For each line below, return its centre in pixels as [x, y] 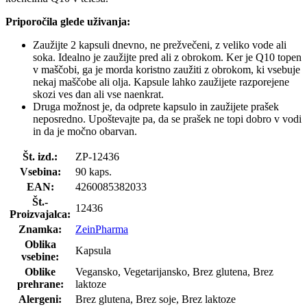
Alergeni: [40, 299]
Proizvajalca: [40, 214]
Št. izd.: [40, 156]
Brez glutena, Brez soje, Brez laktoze [156, 299]
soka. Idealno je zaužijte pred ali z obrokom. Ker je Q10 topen [167, 57]
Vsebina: [40, 171]
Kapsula [93, 250]
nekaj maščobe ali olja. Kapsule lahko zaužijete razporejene [161, 82]
